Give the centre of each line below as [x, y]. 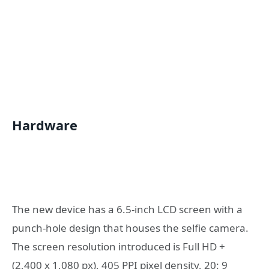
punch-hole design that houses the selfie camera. [130, 228]
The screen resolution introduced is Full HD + [119, 247]
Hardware [45, 125]
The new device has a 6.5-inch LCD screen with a [127, 210]
